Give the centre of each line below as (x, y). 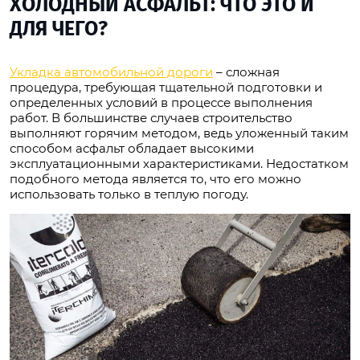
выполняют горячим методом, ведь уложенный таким (179, 133)
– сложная (246, 72)
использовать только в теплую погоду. (129, 194)
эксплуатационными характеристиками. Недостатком (179, 163)
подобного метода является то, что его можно (155, 178)
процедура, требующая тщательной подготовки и (166, 87)
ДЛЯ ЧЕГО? (59, 29)
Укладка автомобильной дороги (111, 72)
